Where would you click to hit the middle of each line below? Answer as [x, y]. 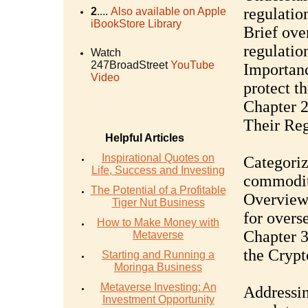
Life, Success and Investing [158, 170]
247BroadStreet [129, 65]
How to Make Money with [158, 222]
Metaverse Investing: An [158, 287]
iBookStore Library [136, 24]
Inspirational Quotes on [158, 158]
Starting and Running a [158, 255]
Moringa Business [158, 267]
